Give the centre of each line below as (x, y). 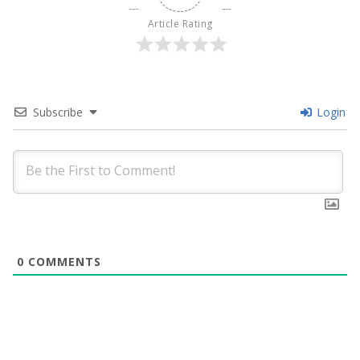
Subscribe (58, 112)
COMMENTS (63, 262)
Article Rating (180, 24)
